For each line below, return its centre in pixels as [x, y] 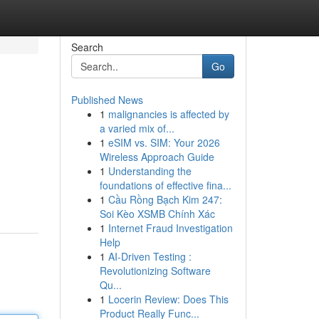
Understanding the [150, 171]
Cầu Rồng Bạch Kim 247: [165, 199]
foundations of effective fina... [165, 185]
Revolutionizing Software [155, 271]
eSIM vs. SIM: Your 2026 [164, 142]
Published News [107, 100]
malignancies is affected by [168, 114]
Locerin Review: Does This [168, 299]
